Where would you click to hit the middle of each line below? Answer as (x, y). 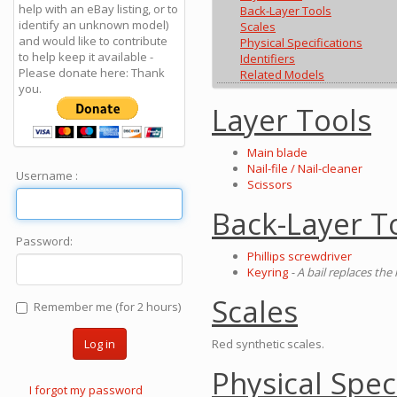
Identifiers (268, 58)
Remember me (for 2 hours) (107, 307)
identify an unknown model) (93, 25)
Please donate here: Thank (92, 73)
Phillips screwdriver (300, 256)
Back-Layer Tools (286, 10)
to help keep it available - (86, 57)
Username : (47, 175)
